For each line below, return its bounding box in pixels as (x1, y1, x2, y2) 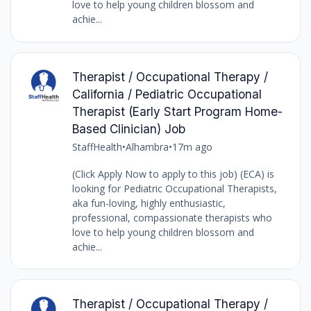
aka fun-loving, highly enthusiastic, (72, 196, 226, 210)
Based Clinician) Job (72, 121, 185, 136)
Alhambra (125, 140, 169, 153)
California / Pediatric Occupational (72, 86, 262, 101)
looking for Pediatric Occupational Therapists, (72, 181, 277, 195)
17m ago (171, 140, 212, 153)
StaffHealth (72, 140, 122, 153)
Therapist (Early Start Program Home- (72, 103, 283, 119)
